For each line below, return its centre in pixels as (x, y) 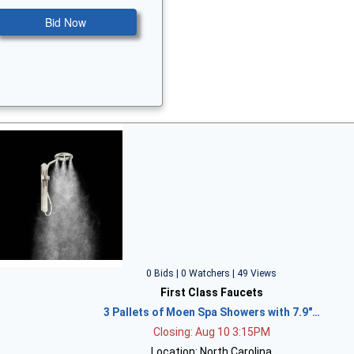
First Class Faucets (211, 292)
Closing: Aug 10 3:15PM (211, 331)
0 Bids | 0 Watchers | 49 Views (212, 273)
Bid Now (66, 22)
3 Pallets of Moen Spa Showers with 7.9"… (211, 312)
